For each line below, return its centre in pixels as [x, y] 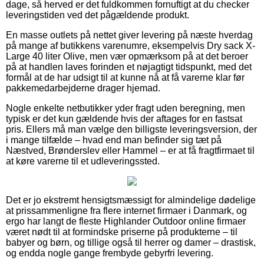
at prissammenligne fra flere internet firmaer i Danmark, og [126, 210]
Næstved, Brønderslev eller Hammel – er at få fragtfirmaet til [130, 150]
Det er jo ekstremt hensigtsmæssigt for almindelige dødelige [131, 200]
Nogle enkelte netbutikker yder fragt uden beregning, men [126, 108]
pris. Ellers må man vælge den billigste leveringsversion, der [131, 129]
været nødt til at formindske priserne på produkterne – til [122, 232]
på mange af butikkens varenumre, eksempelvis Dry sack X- [131, 45]
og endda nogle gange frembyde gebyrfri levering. [110, 253]
